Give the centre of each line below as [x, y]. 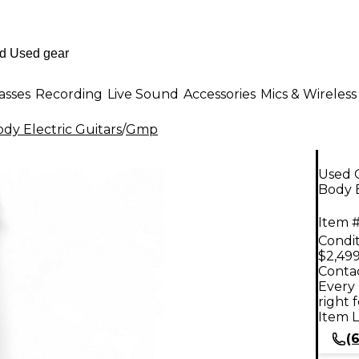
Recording [69, 94]
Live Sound [143, 94]
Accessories [220, 94]
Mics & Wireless [309, 94]
